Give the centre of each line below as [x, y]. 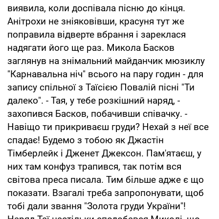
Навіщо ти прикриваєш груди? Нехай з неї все [108, 127]
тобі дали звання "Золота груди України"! [97, 206]
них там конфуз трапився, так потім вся [94, 166]
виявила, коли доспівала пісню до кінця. [96, 8]
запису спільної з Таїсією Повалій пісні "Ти [101, 87]
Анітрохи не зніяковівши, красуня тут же [96, 21]
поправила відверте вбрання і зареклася [97, 34]
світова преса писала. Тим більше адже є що [106, 179]
